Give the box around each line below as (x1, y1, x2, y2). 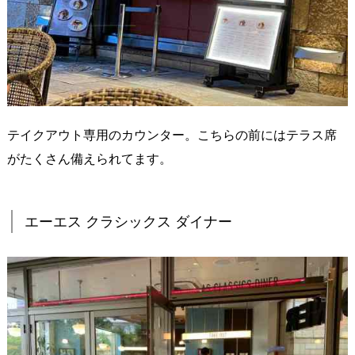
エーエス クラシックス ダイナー (25, 212, 232, 231)
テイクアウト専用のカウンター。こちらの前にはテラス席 (7, 127, 337, 143)
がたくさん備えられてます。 (7, 151, 172, 167)
